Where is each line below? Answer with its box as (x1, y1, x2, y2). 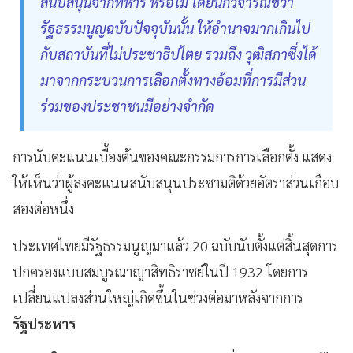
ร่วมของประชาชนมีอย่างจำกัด (40, 96, 214, 115)
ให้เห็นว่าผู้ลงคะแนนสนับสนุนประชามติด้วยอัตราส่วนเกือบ (13, 173, 339, 191)
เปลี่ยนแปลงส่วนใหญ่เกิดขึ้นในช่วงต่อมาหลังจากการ (13, 288, 303, 307)
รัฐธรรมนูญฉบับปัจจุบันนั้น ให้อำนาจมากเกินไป (40, 18, 310, 37)
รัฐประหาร (13, 314, 76, 333)
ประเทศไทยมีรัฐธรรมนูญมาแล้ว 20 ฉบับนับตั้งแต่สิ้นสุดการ (13, 236, 338, 255)
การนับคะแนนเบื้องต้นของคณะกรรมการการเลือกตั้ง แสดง (13, 147, 332, 165)
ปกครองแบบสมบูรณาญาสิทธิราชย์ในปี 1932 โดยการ (13, 262, 308, 281)
